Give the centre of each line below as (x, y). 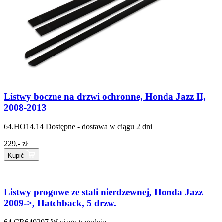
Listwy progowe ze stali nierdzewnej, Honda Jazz (103, 192)
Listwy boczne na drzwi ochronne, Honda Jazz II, (105, 97)
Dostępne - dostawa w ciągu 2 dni (99, 127)
